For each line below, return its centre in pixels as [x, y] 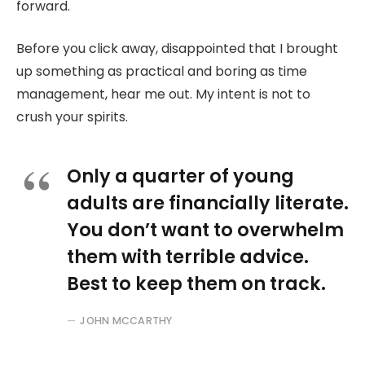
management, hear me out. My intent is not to [163, 95]
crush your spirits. [72, 117]
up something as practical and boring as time [162, 72]
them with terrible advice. [188, 256]
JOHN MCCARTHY [126, 320]
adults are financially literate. [208, 202]
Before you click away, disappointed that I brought [177, 49]
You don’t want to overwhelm [205, 229]
